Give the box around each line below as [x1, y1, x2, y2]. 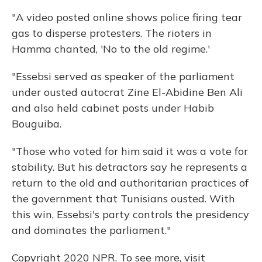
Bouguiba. [12, 117, 61, 131]
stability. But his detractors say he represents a [12, 160, 247, 174]
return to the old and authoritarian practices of [12, 176, 249, 190]
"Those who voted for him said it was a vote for [12, 144, 248, 158]
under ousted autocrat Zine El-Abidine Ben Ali [12, 85, 243, 99]
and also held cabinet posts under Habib [12, 101, 214, 115]
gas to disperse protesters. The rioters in [12, 26, 212, 40]
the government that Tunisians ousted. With [12, 192, 235, 206]
